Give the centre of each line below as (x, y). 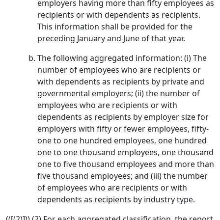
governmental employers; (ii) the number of (119, 93)
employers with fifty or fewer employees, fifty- (123, 129)
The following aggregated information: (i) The (122, 58)
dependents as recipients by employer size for (123, 117)
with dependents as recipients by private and (121, 82)
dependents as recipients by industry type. (116, 199)
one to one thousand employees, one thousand (125, 152)
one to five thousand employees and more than (126, 164)
